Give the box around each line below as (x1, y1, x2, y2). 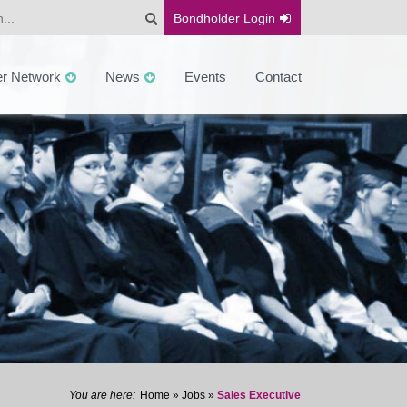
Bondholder (174, 11, 240, 25)
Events (184, 69, 226, 84)
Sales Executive (217, 389, 301, 402)
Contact (255, 69, 302, 84)
